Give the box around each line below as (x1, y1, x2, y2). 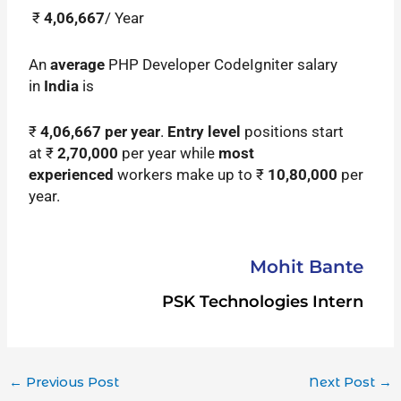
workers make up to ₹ (114, 165, 269, 183)
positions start (241, 122, 345, 141)
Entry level (167, 122, 242, 141)
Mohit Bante (249, 255, 363, 277)
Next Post (309, 373, 380, 390)
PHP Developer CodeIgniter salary (105, 55, 338, 73)
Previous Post (21, 373, 119, 390)
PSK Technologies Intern (161, 291, 363, 311)
